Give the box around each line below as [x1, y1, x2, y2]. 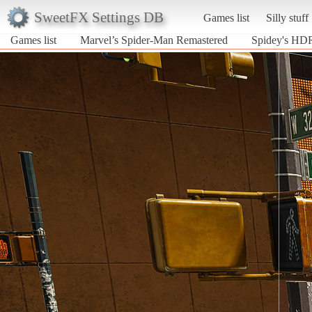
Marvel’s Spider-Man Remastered [80, 33, 228, 46]
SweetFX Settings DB [33, 8, 164, 25]
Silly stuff [265, 11, 309, 24]
